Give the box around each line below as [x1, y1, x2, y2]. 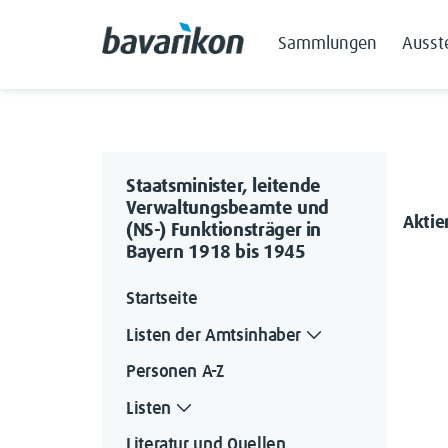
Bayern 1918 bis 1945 [126, 243, 306, 262]
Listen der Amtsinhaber [126, 326, 302, 345]
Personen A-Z [126, 363, 224, 381]
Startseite [126, 290, 198, 308]
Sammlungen [278, 35, 377, 54]
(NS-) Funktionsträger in [126, 221, 321, 240]
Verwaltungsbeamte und [126, 199, 330, 218]
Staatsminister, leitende [126, 177, 321, 196]
